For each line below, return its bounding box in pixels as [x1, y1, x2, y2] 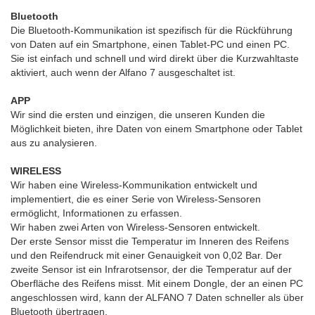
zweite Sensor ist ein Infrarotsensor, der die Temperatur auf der [11, 264, 292, 275]
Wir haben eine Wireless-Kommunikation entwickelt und [11, 179, 257, 191]
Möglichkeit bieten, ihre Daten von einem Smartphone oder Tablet [11, 123, 302, 134]
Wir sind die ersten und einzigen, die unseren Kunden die [11, 109, 265, 120]
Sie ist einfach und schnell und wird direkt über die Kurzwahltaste [11, 53, 299, 64]
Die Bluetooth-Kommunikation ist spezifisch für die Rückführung [11, 25, 292, 36]
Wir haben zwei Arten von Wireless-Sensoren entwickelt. [11, 221, 263, 233]
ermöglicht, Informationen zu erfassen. [11, 207, 185, 219]
